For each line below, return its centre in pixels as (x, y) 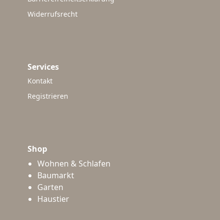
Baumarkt (56, 175)
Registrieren (48, 96)
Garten (50, 187)
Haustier (53, 199)
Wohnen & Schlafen (74, 163)
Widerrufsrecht (53, 14)
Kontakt (40, 81)
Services (43, 67)
